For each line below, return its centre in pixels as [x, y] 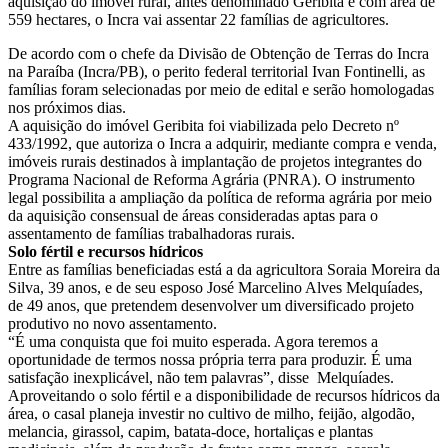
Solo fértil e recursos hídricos [105, 252]
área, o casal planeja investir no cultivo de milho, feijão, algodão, [211, 414]
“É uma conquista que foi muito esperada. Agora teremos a [193, 342]
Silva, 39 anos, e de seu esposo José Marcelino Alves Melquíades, [215, 288]
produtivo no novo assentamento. [112, 324]
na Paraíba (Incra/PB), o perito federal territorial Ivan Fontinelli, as [216, 72]
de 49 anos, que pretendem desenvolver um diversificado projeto [211, 306]
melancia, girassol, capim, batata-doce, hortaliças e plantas [190, 432]
